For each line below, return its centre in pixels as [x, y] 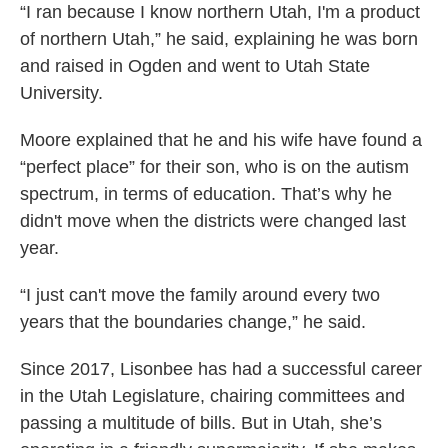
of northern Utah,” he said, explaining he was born [219, 39]
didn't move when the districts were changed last [213, 221]
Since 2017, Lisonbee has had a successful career [221, 369]
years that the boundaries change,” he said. [193, 322]
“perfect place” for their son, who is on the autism [214, 167]
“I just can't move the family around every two [200, 295]
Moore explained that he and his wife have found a [221, 140]
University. [61, 93]
